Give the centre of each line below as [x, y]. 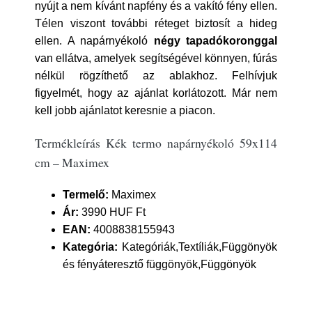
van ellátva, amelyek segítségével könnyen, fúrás [156, 58]
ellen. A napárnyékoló [94, 41]
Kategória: [90, 247]
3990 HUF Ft [112, 212]
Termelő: [86, 195]
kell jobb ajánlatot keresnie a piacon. [125, 110]
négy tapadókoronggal [215, 41]
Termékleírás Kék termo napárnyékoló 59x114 [156, 143]
